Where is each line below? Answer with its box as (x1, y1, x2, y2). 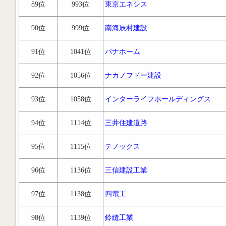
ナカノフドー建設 (105, 72, 161, 79)
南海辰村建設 (105, 24, 147, 32)
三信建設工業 (105, 166, 147, 174)
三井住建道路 (105, 119, 147, 127)
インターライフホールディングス (105, 95, 211, 103)
